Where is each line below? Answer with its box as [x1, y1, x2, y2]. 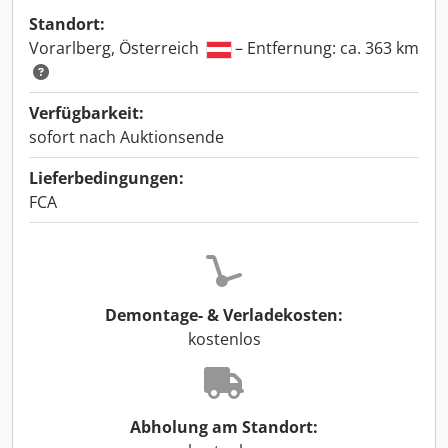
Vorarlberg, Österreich [29, 37, 203, 59]
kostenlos [187, 328, 261, 350]
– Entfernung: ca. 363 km [231, 37, 419, 59]
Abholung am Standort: [130, 416, 318, 438]
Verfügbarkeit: [29, 102, 144, 124]
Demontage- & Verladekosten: [105, 304, 343, 326]
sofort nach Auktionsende [29, 126, 224, 148]
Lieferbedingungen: [29, 167, 184, 189]
